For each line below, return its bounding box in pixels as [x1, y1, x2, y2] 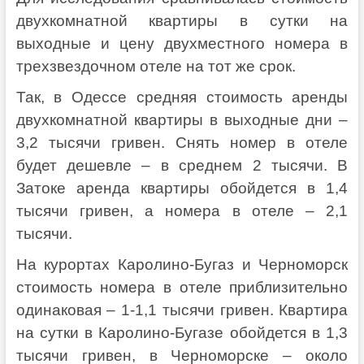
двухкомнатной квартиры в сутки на [15, 11, 349, 29]
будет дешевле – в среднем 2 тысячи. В [15, 156, 349, 174]
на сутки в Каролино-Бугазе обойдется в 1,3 [15, 323, 349, 341]
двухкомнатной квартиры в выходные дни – [15, 110, 349, 128]
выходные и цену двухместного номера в [15, 34, 349, 52]
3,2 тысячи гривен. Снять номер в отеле [15, 133, 349, 151]
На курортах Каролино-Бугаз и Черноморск [15, 255, 349, 273]
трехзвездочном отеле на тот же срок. [15, 57, 296, 75]
